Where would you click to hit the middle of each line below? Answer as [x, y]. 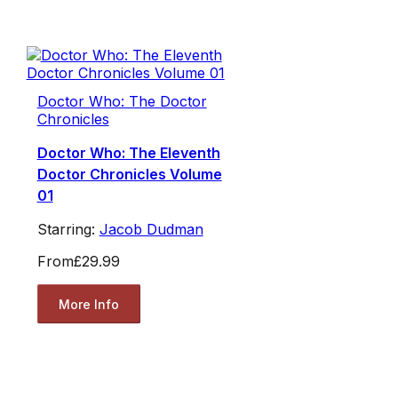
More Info [88, 304]
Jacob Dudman [151, 230]
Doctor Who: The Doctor [122, 102]
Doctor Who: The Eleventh [128, 153]
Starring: [68, 230]
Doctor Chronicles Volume [129, 175]
